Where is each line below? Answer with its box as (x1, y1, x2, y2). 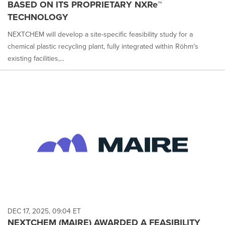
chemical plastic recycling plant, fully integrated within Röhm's (8, 41, 198, 52)
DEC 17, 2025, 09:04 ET (8, 205, 81, 216)
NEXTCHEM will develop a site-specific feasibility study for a (8, 29, 193, 40)
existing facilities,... (8, 53, 64, 64)
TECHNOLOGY (8, 10, 68, 24)
